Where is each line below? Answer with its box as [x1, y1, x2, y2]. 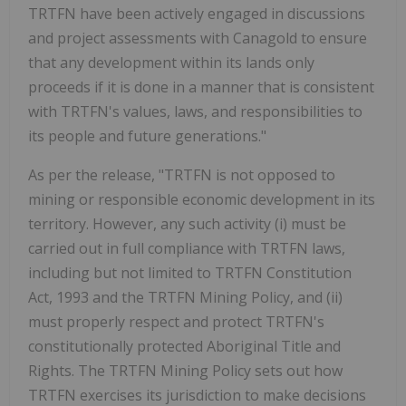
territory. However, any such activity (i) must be [28, 213, 346, 234]
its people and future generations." [28, 125, 266, 146]
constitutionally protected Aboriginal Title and [28, 335, 341, 356]
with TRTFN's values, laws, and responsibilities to [28, 101, 362, 121]
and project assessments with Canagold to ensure [28, 27, 367, 48]
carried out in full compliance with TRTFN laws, [28, 237, 345, 258]
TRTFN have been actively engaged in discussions [28, 3, 365, 24]
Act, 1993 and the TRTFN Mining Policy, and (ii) [28, 286, 343, 307]
